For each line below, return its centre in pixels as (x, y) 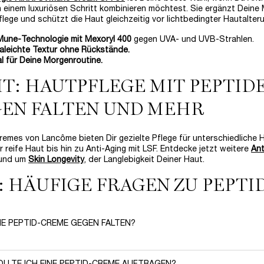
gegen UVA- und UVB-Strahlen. (193, 39)
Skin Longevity (56, 160)
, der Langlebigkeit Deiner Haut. (144, 160)
